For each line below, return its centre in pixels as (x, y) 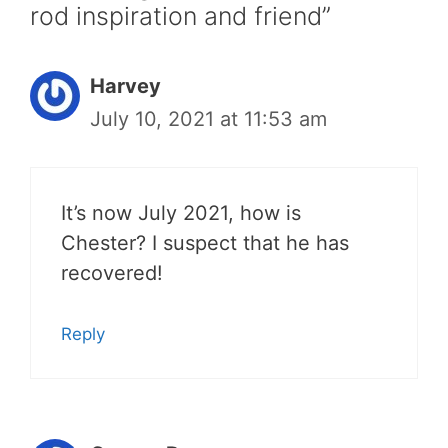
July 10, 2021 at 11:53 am (208, 118)
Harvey (125, 85)
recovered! (112, 272)
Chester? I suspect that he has (205, 242)
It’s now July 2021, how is (181, 212)
